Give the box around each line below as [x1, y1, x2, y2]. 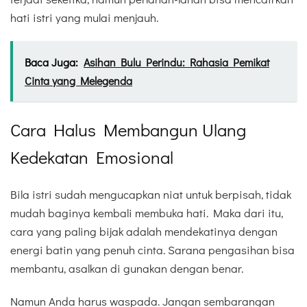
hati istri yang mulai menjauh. [10, 9, 158, 25]
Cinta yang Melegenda [25, 73, 132, 88]
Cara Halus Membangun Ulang [10, 117, 246, 141]
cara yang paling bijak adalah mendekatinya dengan [10, 223, 278, 240]
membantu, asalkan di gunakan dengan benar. [10, 260, 243, 277]
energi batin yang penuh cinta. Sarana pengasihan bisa [10, 242, 295, 258]
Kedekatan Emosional [10, 145, 173, 169]
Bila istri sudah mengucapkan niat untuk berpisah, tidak [10, 186, 291, 203]
